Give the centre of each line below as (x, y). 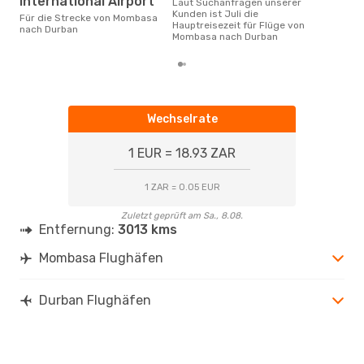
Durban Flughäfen (95, 300)
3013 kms (147, 229)
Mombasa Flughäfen (101, 258)
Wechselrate (182, 119)
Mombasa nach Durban (225, 36)
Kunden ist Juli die (215, 13)
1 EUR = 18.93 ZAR (182, 153)
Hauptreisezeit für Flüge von (238, 25)
